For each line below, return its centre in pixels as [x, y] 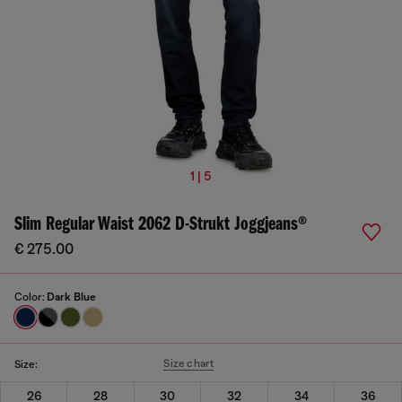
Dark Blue [71, 297]
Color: [31, 297]
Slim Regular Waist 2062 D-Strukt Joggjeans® [161, 225]
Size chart [189, 363]
